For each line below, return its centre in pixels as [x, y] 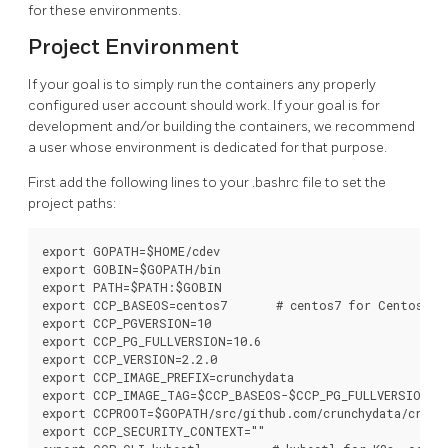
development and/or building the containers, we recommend [221, 126]
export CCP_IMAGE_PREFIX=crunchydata [168, 376]
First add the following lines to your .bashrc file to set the [207, 182]
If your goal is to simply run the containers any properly [202, 84]
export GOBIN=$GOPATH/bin [131, 268]
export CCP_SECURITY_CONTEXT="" [153, 430]
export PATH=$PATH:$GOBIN [132, 286]
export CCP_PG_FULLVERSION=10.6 [151, 340]
